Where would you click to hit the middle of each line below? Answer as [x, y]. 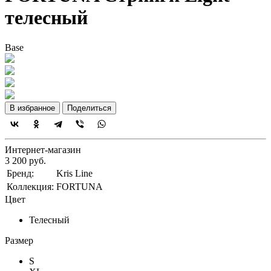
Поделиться [89, 108]
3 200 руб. [25, 160]
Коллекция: [30, 186]
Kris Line [74, 173]
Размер [19, 240]
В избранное [32, 108]
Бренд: [20, 173]
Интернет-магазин [43, 149]
